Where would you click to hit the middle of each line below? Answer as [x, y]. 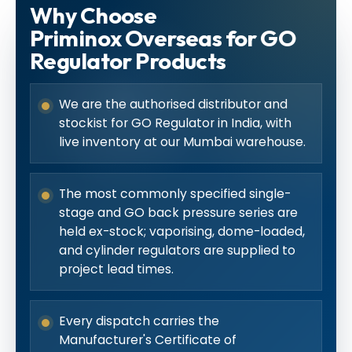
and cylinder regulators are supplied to [177, 250]
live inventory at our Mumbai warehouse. [182, 141]
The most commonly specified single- [175, 193]
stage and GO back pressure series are [178, 212]
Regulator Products [128, 60]
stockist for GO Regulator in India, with [175, 123]
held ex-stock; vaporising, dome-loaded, [182, 231]
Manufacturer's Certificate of [148, 339]
